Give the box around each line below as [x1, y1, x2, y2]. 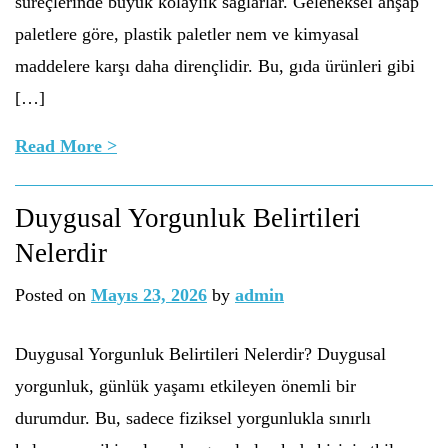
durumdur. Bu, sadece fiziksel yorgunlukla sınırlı [15, 408, 371, 428]
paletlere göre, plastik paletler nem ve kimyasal [15, 24, 359, 44]
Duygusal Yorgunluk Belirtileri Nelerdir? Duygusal [15, 344, 386, 364]
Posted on [15, 285, 91, 305]
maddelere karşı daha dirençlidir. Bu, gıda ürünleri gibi [15, 56, 415, 76]
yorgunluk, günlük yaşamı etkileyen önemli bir [15, 376, 356, 396]
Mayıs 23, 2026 [91, 285, 207, 305]
